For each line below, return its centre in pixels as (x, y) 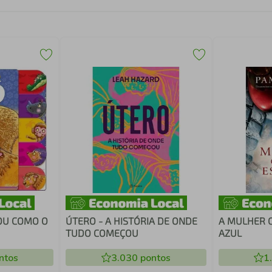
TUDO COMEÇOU (102, 233)
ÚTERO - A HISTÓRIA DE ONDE (132, 221)
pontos (154, 258)
